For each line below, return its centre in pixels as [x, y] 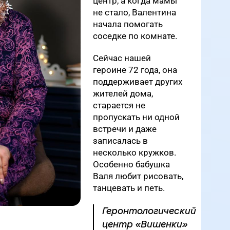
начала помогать [128, 24]
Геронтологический [149, 211]
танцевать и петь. [129, 188]
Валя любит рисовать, [138, 176]
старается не [119, 105]
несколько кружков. [135, 152]
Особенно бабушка [131, 164]
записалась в [120, 141]
